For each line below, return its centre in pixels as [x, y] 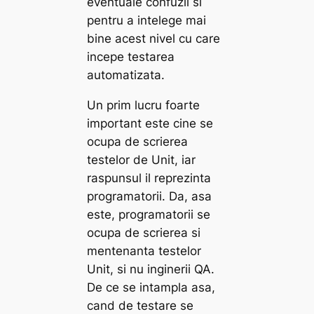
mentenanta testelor [144, 251]
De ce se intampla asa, [151, 288]
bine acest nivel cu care [154, 39]
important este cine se [150, 124]
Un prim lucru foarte [144, 105]
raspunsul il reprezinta [149, 178]
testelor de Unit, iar [142, 160]
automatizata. [126, 75]
